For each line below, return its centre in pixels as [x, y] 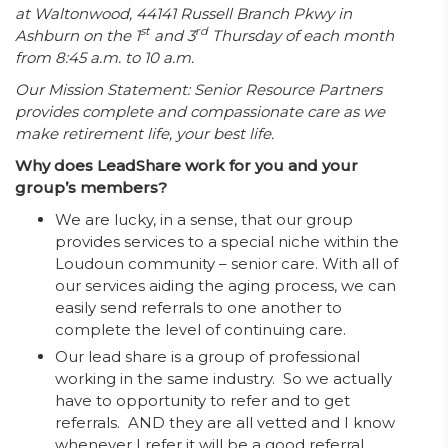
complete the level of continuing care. [200, 329]
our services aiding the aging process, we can [225, 285]
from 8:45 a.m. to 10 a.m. [104, 57]
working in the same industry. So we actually [223, 378]
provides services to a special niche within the [227, 241]
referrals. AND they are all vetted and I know [225, 422]
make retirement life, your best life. [144, 133]
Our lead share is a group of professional [207, 356]
